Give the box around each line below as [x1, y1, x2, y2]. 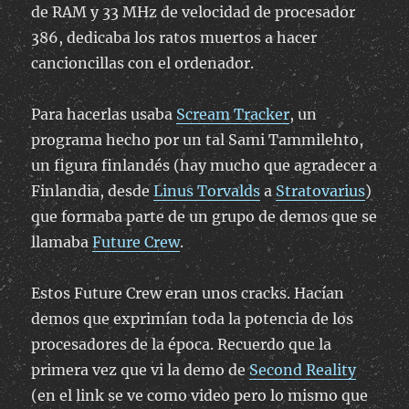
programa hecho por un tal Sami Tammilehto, [31, 131, 364, 150]
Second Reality [249, 361, 357, 380]
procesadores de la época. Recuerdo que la [31, 335, 332, 354]
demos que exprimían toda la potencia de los [31, 309, 354, 329]
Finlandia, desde [31, 182, 154, 201]
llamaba [31, 233, 93, 252]
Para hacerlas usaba [31, 105, 177, 124]
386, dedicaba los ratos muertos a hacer [31, 28, 318, 47]
